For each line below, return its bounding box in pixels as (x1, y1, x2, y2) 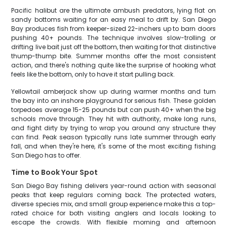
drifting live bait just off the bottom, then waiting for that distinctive (11, 43, 216, 51)
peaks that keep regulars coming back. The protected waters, (11, 191, 216, 199)
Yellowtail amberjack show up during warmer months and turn (11, 87, 216, 96)
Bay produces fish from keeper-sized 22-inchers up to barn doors (11, 24, 216, 33)
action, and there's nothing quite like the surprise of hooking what (11, 61, 216, 69)
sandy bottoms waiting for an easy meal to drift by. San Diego (11, 15, 216, 24)
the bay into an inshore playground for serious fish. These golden (11, 96, 216, 105)
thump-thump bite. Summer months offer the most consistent (11, 52, 216, 60)
